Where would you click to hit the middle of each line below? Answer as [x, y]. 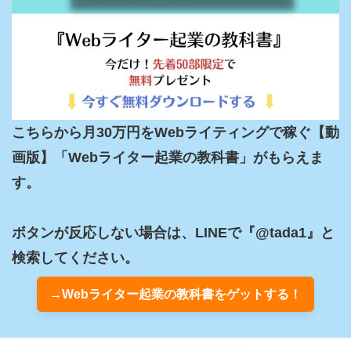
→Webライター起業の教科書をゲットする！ [175, 295]
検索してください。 [75, 258]
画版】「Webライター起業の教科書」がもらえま [168, 158]
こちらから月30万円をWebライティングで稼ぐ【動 [175, 133]
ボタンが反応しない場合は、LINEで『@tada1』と [173, 233]
